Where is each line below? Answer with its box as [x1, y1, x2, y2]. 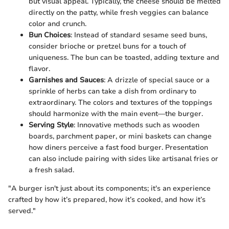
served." [8, 205, 36, 216]
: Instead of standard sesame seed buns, [71, 30, 207, 40]
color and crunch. [29, 18, 86, 29]
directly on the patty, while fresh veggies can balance [29, 7, 209, 17]
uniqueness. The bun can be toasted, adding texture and [29, 52, 219, 62]
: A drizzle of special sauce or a [104, 75, 210, 85]
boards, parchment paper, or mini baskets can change [29, 131, 212, 141]
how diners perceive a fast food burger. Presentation [29, 142, 208, 152]
